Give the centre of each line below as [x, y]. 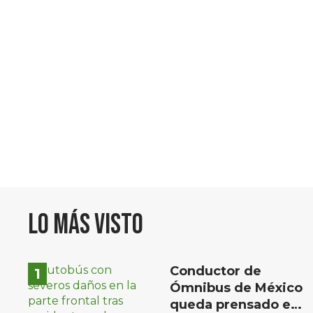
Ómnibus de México [236, 287]
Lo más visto [86, 225]
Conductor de [216, 271]
